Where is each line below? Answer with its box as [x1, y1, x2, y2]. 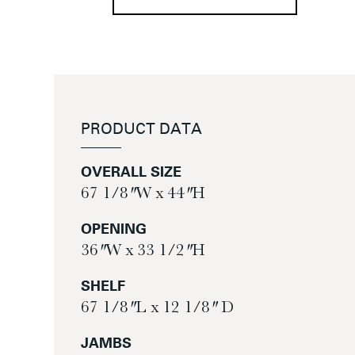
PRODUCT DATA [81, 123, 202, 139]
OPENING [81, 222, 147, 238]
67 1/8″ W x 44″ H [81, 182, 205, 202]
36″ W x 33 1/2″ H [81, 239, 205, 259]
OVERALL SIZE [81, 165, 181, 181]
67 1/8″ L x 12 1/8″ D [81, 296, 234, 316]
